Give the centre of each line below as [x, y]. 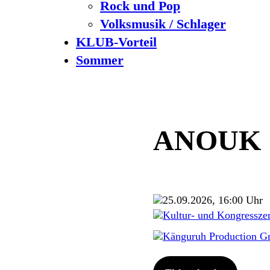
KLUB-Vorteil [116, 42]
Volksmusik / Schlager [163, 24]
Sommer [100, 60]
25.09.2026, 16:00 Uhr [213, 200]
